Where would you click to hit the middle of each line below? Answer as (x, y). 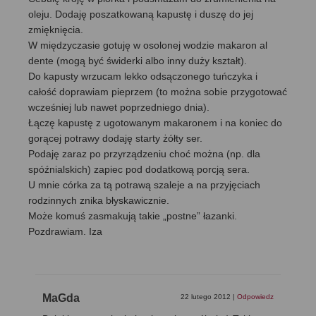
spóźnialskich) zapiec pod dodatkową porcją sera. (139, 170)
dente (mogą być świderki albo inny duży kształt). (138, 61)
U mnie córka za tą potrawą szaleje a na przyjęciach (144, 185)
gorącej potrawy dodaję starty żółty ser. (115, 139)
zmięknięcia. (56, 30)
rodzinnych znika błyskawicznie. (99, 201)
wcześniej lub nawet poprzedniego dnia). (119, 108)
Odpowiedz (255, 297)
